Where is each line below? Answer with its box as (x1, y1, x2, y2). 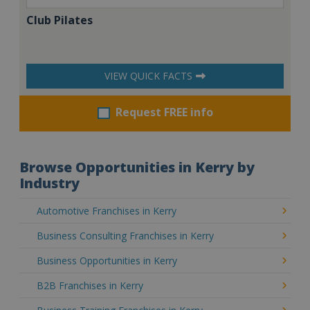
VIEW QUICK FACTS (104, 69, 192, 82)
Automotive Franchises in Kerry (37, 203, 176, 217)
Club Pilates (26, 12, 93, 28)
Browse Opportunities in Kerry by (19, 157, 255, 176)
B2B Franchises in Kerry (37, 278, 143, 292)
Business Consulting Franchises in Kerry (37, 228, 214, 242)
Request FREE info (115, 104, 213, 120)
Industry (19, 173, 80, 192)
